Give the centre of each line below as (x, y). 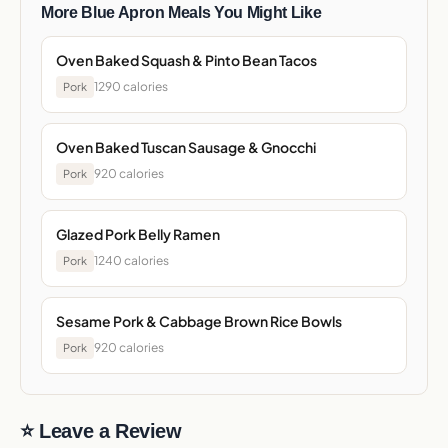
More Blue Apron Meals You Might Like (181, 12)
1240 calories (131, 261)
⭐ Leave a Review (101, 430)
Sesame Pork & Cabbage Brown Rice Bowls (199, 320)
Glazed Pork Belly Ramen (138, 233)
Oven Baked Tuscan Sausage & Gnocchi (186, 146)
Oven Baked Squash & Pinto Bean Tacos (186, 59)
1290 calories (131, 87)
